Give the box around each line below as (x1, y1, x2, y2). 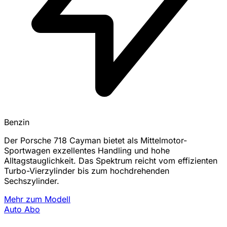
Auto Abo (4, 204, 40, 215)
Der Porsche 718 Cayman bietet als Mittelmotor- (4, 135, 187, 146)
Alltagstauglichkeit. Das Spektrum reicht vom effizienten (4, 156, 217, 166)
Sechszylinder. (4, 176, 59, 186)
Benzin (4, 117, 29, 128)
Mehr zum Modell (4, 194, 70, 205)
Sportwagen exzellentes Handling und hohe (4, 145, 170, 156)
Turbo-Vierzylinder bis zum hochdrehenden (4, 166, 169, 176)
